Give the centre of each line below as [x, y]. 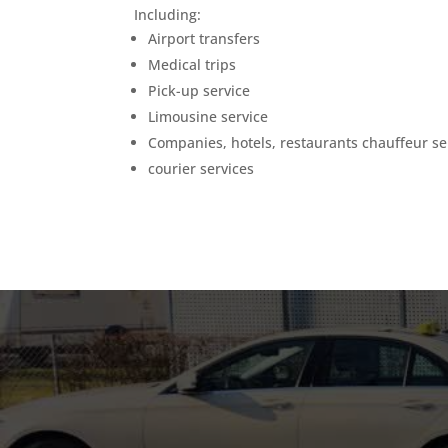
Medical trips [192, 64]
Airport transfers [204, 38]
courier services [201, 168]
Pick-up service [199, 90]
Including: [168, 14]
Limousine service [208, 116]
